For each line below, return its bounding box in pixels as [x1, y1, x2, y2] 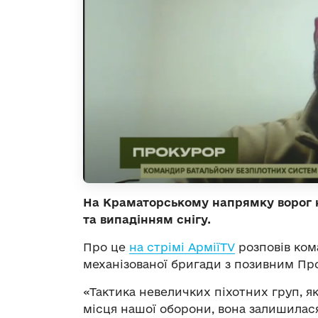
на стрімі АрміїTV [129, 241, 235, 254]
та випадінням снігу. [83, 213, 211, 226]
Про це [83, 241, 129, 254]
